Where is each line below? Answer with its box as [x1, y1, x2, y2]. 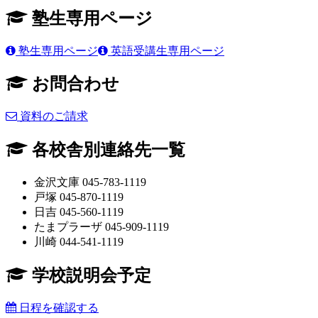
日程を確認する [16, 301, 99, 314]
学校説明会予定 [28, 266, 151, 285]
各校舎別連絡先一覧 [28, 141, 185, 160]
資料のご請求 [17, 110, 88, 123]
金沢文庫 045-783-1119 [34, 176, 146, 189]
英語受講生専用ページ [108, 44, 224, 57]
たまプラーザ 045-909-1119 [34, 221, 169, 234]
